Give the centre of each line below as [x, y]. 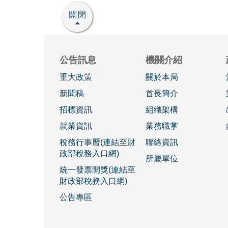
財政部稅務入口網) [93, 181]
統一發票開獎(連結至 [97, 169]
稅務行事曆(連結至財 [97, 142]
